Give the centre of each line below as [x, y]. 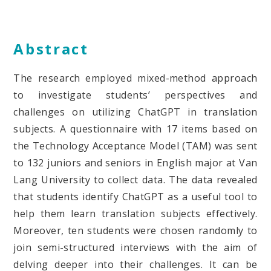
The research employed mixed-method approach [135, 78]
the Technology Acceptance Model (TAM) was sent [135, 145]
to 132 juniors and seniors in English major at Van [135, 162]
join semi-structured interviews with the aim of [135, 247]
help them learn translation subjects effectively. [135, 213]
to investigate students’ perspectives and [135, 95]
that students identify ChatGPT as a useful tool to [135, 196]
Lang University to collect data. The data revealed [135, 179]
